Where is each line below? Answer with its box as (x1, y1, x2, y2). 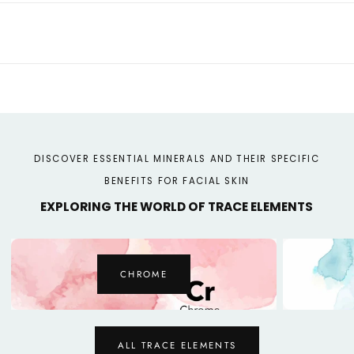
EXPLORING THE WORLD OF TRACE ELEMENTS (40, 198, 314, 215)
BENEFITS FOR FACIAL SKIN (104, 174, 250, 187)
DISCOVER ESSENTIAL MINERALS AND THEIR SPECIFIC (34, 152, 320, 165)
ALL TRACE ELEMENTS (117, 339, 237, 352)
